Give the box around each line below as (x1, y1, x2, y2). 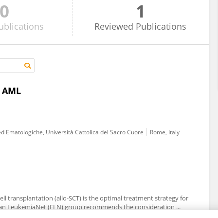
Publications (136, 20, 187, 32)
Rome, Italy (150, 128, 180, 136)
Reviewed (94, 20, 134, 32)
